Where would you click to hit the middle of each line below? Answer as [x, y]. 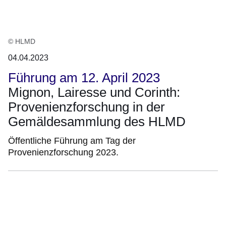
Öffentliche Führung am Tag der [72, 140]
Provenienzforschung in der [87, 107]
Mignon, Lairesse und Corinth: [94, 92]
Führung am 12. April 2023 [84, 77]
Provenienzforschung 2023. [63, 152]
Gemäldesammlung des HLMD [97, 121]
